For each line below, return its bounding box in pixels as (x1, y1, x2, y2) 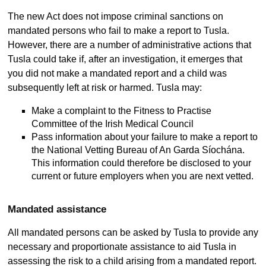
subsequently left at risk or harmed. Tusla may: (7, 83, 204, 93)
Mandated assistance (7, 204, 106, 216)
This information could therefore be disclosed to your (31, 158, 251, 169)
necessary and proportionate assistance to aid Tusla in (7, 242, 236, 252)
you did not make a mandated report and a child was (7, 68, 227, 79)
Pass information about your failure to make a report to (31, 132, 258, 142)
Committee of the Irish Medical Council (31, 119, 194, 129)
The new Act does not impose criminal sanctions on (7, 11, 223, 22)
